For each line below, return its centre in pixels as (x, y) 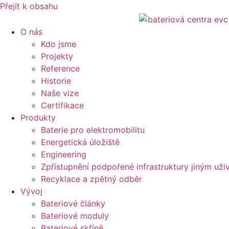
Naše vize (60, 93)
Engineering (64, 154)
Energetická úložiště (80, 142)
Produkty (38, 117)
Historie (56, 81)
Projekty (57, 56)
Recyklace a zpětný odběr (91, 179)
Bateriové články (73, 203)
